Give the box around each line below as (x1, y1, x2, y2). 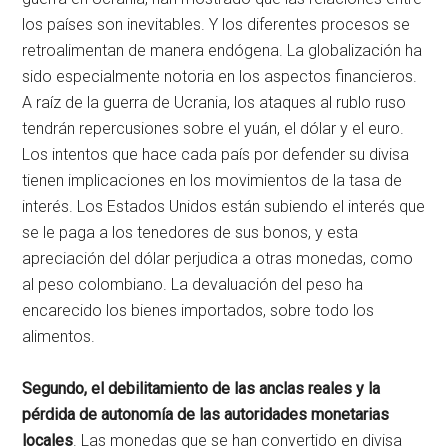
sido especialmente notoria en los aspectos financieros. (22, 67, 418, 86)
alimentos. (22, 327, 96, 346)
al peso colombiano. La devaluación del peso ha (22, 275, 364, 294)
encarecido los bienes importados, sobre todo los (22, 301, 375, 320)
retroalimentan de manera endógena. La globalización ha (22, 41, 423, 60)
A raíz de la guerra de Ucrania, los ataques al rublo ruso (22, 93, 407, 112)
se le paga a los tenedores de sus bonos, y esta (22, 223, 359, 242)
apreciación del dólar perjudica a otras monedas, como (22, 249, 414, 268)
